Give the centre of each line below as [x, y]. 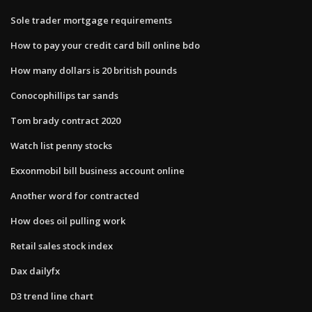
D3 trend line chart [52, 296]
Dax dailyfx [35, 271]
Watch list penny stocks [61, 145]
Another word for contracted [75, 195]
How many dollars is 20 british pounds [94, 70]
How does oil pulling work [68, 220]
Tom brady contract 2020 [65, 120]
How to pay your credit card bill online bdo [105, 45]
